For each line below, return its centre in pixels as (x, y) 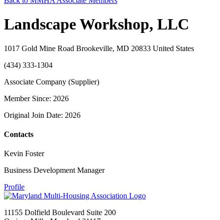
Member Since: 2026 (36, 98)
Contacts (19, 135)
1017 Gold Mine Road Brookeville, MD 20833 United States (99, 48)
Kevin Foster (24, 154)
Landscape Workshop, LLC (96, 24)
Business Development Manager (54, 170)
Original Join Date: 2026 (42, 115)
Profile (14, 187)
